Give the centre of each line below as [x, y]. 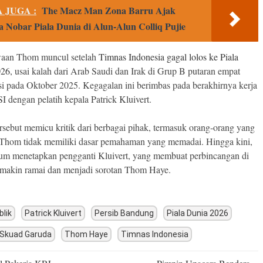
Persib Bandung [124, 213]
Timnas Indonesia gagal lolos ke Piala [168, 57]
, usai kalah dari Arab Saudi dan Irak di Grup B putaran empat [125, 71]
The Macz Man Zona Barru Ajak [109, 11]
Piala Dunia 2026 [198, 213]
